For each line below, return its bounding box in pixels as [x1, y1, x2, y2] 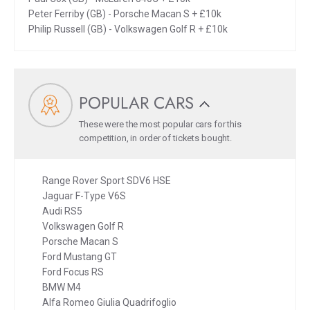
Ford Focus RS [42, 266, 104, 277]
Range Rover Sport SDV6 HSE [42, 174, 171, 186]
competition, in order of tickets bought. [79, 132, 232, 143]
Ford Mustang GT [42, 250, 117, 262]
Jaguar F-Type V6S [42, 190, 126, 201]
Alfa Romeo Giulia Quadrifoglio [42, 296, 176, 308]
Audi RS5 [42, 205, 82, 217]
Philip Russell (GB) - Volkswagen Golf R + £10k [28, 23, 228, 35]
